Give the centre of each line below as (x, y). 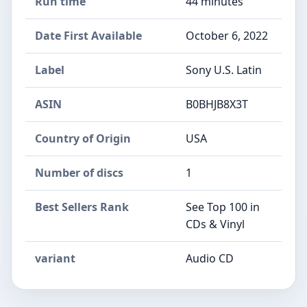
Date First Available (88, 36)
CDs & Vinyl (215, 224)
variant (55, 258)
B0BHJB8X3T (217, 104)
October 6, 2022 (227, 36)
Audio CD (210, 258)
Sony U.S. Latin (224, 70)
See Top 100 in (223, 207)
